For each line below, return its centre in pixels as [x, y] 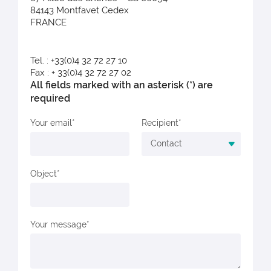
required [50, 98]
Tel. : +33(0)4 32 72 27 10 [79, 60]
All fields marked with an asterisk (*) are [122, 85]
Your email [54, 122]
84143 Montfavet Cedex [80, 10]
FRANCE [48, 22]
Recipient [163, 122]
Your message [61, 224]
